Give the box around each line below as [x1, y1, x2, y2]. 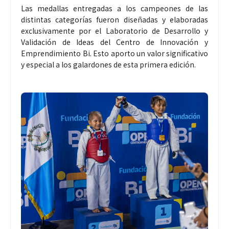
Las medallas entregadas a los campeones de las [21, 3, 208, 13]
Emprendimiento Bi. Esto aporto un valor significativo [21, 48, 208, 58]
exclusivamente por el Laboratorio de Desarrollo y [21, 25, 208, 36]
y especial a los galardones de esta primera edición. [21, 59, 196, 70]
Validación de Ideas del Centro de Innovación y [21, 36, 208, 47]
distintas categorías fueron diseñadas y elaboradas [21, 14, 208, 25]
